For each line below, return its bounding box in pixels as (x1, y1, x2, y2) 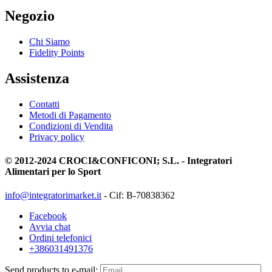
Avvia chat (29, 222, 70, 233)
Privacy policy (29, 131, 84, 142)
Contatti (29, 98, 59, 109)
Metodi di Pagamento (29, 109, 111, 120)
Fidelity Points (29, 47, 84, 58)
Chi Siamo (29, 36, 70, 47)
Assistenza (5, 70, 69, 86)
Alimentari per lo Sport (5, 166, 101, 177)
